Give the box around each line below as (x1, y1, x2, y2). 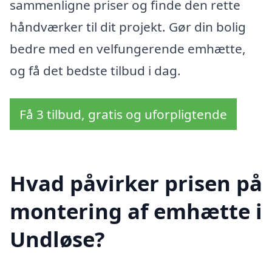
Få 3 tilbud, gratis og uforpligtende (19, 106, 227, 123)
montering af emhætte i (10, 196, 262, 225)
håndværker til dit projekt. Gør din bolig (10, 18, 246, 36)
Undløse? (10, 224, 105, 253)
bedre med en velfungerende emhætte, (10, 40, 246, 58)
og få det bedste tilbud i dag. (10, 62, 181, 80)
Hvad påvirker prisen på (10, 168, 262, 197)
